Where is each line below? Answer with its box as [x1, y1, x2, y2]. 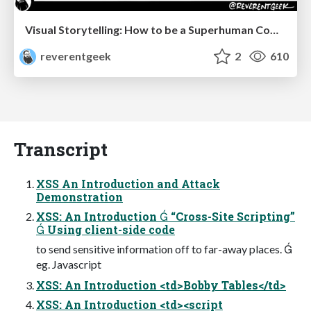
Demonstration [36, 189, 123, 204]
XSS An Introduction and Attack [36, 176, 220, 191]
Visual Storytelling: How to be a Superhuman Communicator [270, 22, 278, 36]
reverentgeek [38, 49, 112, 62]
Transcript [14, 136, 108, 161]
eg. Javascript [36, 257, 101, 271]
